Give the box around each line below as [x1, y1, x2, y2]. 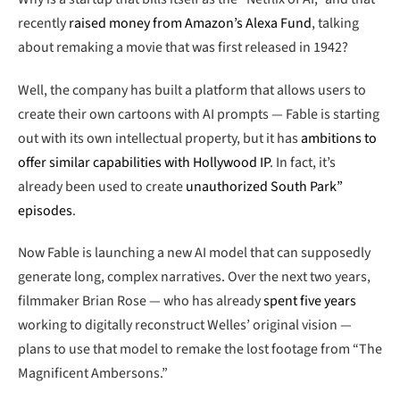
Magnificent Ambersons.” [18, 363, 168, 384]
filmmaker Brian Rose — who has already [18, 291, 263, 312]
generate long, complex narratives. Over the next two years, [18, 267, 371, 287]
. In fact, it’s [270, 152, 336, 172]
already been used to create [18, 176, 186, 196]
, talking [312, 12, 359, 33]
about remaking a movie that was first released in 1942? [18, 37, 348, 57]
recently [18, 12, 66, 33]
